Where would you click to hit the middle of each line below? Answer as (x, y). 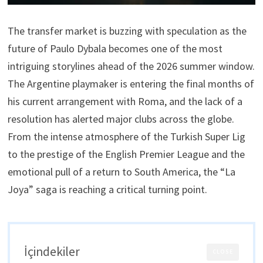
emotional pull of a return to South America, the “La (121, 172)
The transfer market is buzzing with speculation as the (127, 31)
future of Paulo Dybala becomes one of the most (115, 49)
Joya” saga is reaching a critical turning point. (107, 190)
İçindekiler (52, 252)
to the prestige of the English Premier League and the (126, 154)
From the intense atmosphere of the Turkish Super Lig (126, 137)
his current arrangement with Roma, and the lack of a (125, 102)
